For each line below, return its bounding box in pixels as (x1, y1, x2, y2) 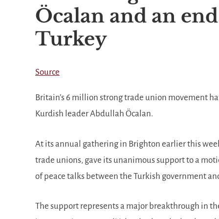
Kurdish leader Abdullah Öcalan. (35, 109, 153, 118)
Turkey (35, 27, 107, 50)
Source (35, 67, 60, 77)
